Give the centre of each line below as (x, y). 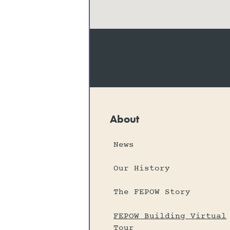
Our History (142, 168)
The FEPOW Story (152, 192)
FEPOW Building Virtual (170, 216)
